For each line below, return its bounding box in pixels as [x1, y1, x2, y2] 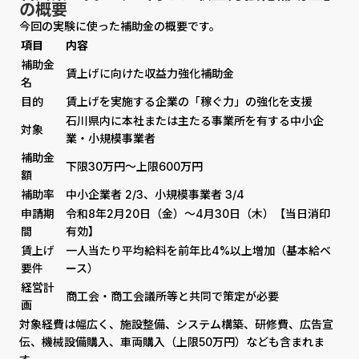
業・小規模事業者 [66, 131, 155, 145]
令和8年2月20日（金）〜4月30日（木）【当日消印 [66, 207, 330, 220]
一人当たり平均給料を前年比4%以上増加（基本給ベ [66, 244, 331, 257]
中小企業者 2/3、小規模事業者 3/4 [66, 188, 244, 201]
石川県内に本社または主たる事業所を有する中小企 [66, 114, 324, 127]
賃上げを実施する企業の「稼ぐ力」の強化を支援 [66, 95, 313, 108]
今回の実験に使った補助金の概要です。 [19, 19, 220, 33]
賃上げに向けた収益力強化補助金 [66, 67, 234, 80]
